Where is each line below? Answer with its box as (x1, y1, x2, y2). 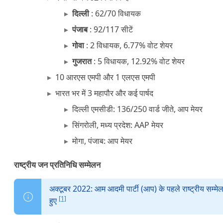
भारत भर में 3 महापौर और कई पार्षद (55, 88, 154, 99)
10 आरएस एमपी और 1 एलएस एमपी (55, 72, 156, 83)
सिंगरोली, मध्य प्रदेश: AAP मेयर (72, 119, 163, 130)
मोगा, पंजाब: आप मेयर (72, 135, 132, 146)
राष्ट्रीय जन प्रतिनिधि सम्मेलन (14, 159, 101, 170)
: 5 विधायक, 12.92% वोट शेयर (91, 56, 185, 67)
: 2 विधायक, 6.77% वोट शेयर (84, 40, 173, 51)
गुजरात (72, 56, 92, 67)
